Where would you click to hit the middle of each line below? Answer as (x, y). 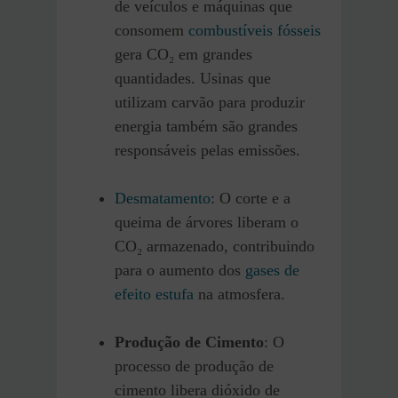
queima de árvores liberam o (207, 223)
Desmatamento (163, 199)
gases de (272, 271)
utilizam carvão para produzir (210, 103)
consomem (151, 31)
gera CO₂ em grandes (183, 55)
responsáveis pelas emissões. (207, 151)
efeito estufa (154, 295)
